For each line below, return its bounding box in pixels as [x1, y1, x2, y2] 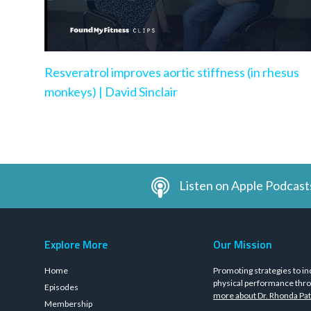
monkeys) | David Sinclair [44, 83, 178, 99]
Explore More [44, 236, 108, 253]
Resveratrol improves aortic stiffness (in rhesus [44, 64, 299, 80]
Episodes [44, 282, 78, 292]
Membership [44, 299, 92, 309]
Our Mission [213, 236, 273, 253]
